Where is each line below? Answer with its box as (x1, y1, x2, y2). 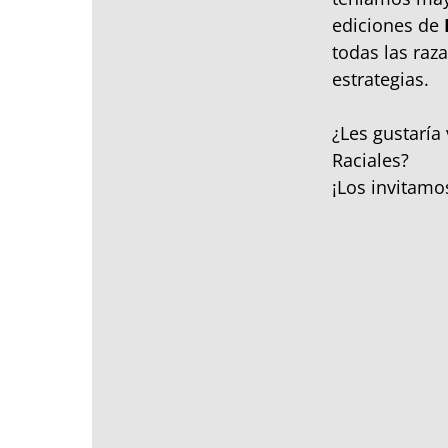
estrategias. (332, 66, 429, 91)
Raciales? (332, 147, 409, 172)
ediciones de (332, 12, 444, 37)
